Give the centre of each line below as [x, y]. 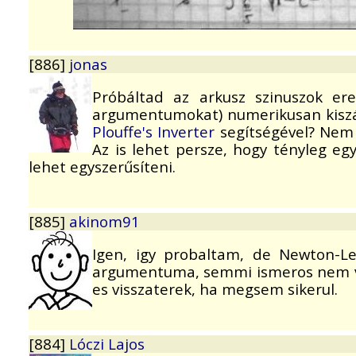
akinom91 [104, 222]
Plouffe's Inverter [154, 131]
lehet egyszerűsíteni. [102, 166]
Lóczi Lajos [107, 344]
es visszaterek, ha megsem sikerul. [215, 288]
